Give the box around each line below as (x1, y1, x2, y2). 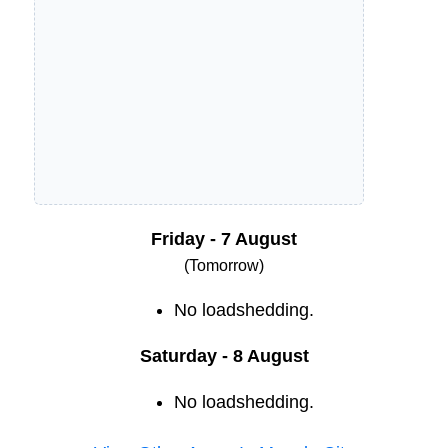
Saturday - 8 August (139, 346, 309, 367)
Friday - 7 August (151, 229, 297, 250)
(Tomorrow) (184, 257, 264, 275)
